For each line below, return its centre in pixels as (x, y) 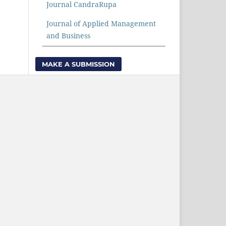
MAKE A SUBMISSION (79, 64)
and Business (68, 35)
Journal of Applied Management (101, 23)
